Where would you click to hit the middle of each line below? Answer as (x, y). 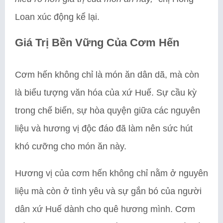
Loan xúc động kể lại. (57, 17)
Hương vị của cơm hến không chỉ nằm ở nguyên (111, 173)
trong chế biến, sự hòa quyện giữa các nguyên (108, 110)
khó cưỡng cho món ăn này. (71, 146)
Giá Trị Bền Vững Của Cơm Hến (97, 42)
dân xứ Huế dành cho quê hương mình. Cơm (105, 209)
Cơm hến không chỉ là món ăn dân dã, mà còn (107, 74)
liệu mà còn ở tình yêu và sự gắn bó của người (108, 191)
